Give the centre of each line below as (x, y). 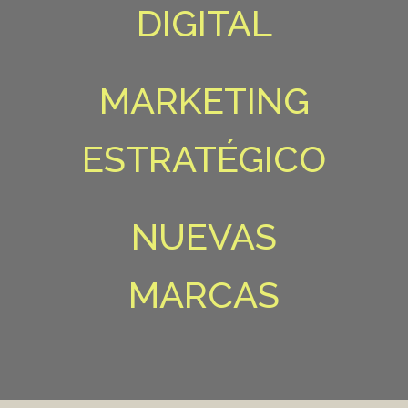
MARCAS (204, 295)
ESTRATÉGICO (204, 159)
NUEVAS (204, 236)
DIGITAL (204, 23)
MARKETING (204, 101)
